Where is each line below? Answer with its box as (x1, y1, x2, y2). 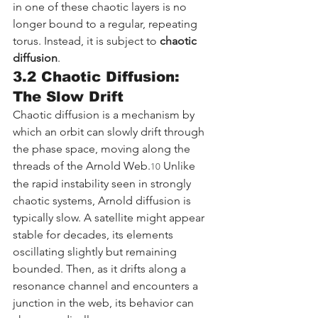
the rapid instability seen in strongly (13, 176, 194, 190)
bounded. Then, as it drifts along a (13, 261, 189, 275)
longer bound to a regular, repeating (13, 16, 200, 31)
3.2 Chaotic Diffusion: (13, 68, 185, 84)
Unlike (160, 158, 198, 172)
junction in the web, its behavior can (13, 295, 197, 309)
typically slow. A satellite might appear (13, 210, 207, 224)
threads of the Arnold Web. (13, 158, 150, 172)
